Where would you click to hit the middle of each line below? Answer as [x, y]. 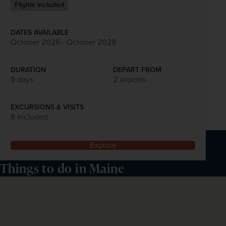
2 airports [130, 80]
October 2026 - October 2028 [63, 42]
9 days [22, 80]
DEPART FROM [137, 70]
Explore [103, 145]
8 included [29, 117]
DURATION [28, 70]
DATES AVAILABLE [40, 33]
